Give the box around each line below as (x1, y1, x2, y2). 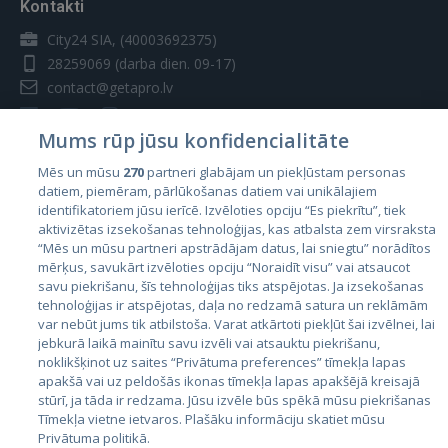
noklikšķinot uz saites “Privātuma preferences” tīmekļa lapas (38, 353, 407, 371)
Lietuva (20, 290, 67, 309)
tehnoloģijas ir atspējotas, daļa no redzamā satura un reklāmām (38, 296, 429, 314)
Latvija (20, 258, 63, 277)
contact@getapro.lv (43, 78, 173, 97)
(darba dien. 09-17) (111, 54, 236, 73)
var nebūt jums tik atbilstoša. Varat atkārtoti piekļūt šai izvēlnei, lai (38, 315, 436, 333)
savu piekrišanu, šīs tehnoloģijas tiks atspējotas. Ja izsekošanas (38, 277, 425, 295)
